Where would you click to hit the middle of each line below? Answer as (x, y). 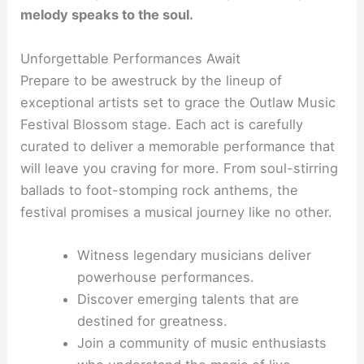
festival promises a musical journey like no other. (177, 212)
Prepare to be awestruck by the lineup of (152, 80)
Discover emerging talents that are (188, 299)
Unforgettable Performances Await (131, 58)
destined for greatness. (152, 321)
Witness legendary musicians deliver (194, 255)
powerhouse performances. (165, 277)
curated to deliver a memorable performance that (178, 146)
